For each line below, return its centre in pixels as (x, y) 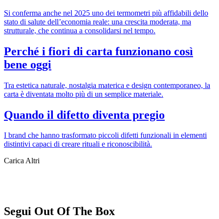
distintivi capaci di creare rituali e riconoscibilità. (78, 144)
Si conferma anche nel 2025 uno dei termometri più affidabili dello (106, 13)
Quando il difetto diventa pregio (84, 115)
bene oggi (28, 64)
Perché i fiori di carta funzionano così (99, 51)
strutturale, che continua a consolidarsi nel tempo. (80, 30)
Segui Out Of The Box (59, 211)
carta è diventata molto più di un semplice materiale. (84, 94)
